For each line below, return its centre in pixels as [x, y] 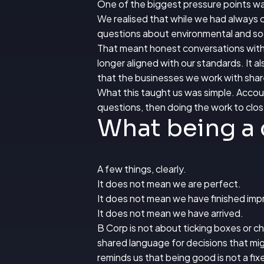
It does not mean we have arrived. [170, 213]
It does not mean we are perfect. [169, 184]
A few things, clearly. [142, 169]
